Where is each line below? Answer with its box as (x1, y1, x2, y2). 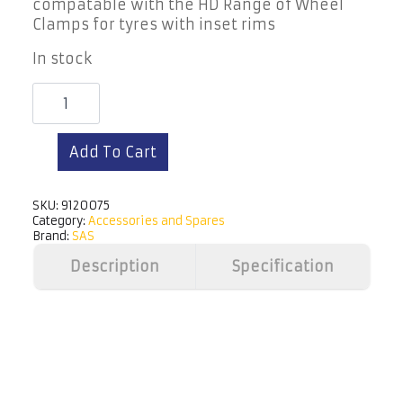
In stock (32, 49, 92, 67)
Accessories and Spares (88, 213, 225, 228)
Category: (32, 213, 88, 228)
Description (69, 257, 159, 275)
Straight (31, 143, 93, 162)
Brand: (32, 228, 72, 244)
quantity (31, 157, 96, 176)
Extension (31, 100, 106, 119)
